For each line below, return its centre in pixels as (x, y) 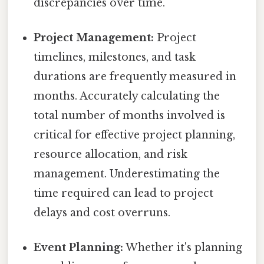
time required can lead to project (124, 193)
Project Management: (94, 37)
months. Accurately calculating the (127, 96)
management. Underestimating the (127, 174)
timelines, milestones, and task (115, 57)
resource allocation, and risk (111, 154)
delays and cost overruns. (102, 212)
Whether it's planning (183, 248)
